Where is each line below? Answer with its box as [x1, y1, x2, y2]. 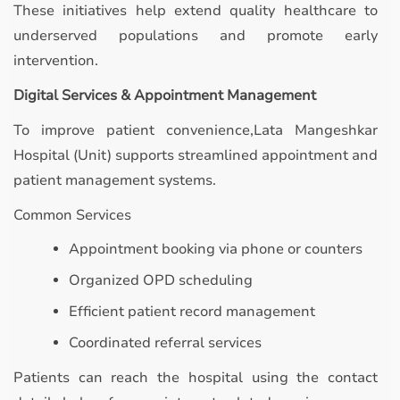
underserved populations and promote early [13, 26, 378, 46]
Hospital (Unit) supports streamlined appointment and [13, 146, 378, 165]
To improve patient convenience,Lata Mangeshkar [13, 121, 378, 140]
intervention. [13, 51, 98, 71]
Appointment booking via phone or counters [69, 239, 362, 259]
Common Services [13, 205, 131, 225]
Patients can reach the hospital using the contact [13, 368, 378, 387]
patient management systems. [13, 171, 216, 190]
